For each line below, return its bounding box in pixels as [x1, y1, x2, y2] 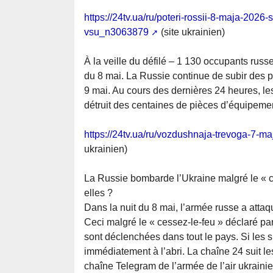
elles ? [84, 188, 113, 199]
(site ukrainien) [158, 27, 225, 38]
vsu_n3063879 [84, 27, 149, 38]
